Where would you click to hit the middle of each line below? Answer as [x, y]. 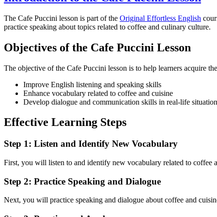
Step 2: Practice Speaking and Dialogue [82, 181]
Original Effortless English [160, 18]
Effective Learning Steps [65, 122]
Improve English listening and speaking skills [92, 84]
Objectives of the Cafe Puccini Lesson [97, 47]
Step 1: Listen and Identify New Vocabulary [91, 144]
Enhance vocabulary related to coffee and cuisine [98, 93]
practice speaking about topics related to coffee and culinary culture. [107, 27]
